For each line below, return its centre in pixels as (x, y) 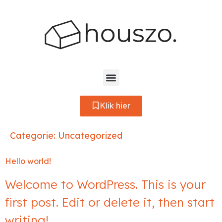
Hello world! (28, 161)
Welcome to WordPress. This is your (105, 184)
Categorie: (34, 136)
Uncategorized (90, 136)
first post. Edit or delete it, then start (110, 202)
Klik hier (115, 106)
